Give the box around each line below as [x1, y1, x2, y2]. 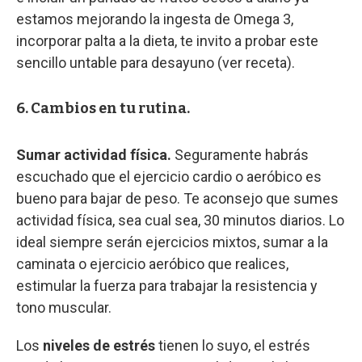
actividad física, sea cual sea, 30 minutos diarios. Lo [16, 211, 344, 229]
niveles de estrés [43, 336, 158, 354]
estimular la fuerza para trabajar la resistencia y [16, 276, 318, 294]
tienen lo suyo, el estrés [158, 336, 310, 354]
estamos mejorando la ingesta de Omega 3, [16, 10, 293, 27]
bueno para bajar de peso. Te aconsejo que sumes [16, 189, 339, 207]
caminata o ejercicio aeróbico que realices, [16, 255, 288, 272]
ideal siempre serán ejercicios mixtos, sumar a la [16, 233, 328, 250]
